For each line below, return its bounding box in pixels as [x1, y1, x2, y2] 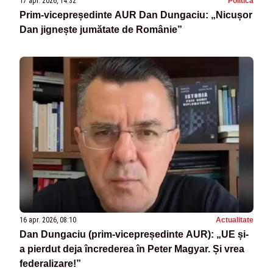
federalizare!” [19, 258, 81, 269]
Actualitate [216, 216, 253, 225]
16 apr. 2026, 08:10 [19, 216, 76, 225]
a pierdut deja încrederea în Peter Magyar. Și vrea [19, 244, 244, 255]
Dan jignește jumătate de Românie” [19, 24, 182, 35]
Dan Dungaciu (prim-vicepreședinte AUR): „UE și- [19, 229, 249, 240]
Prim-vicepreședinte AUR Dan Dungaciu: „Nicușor [19, 9, 252, 20]
